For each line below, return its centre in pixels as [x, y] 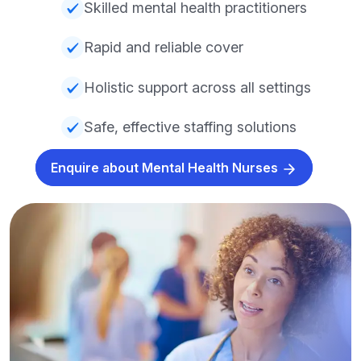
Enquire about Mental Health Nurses [166, 168]
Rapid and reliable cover [164, 48]
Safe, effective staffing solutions [190, 127]
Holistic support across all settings [197, 87]
